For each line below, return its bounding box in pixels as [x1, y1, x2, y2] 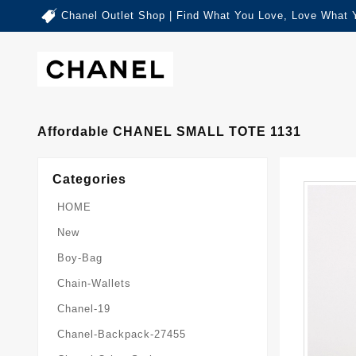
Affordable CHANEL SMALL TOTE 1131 [37, 124, 301, 138]
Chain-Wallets [57, 277, 131, 289]
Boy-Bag [57, 251, 103, 264]
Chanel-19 [57, 302, 110, 315]
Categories [52, 172, 126, 186]
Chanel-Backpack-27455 [57, 327, 186, 340]
